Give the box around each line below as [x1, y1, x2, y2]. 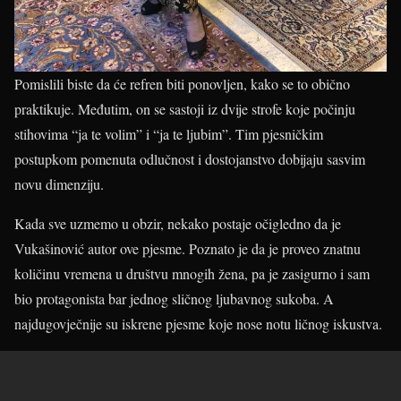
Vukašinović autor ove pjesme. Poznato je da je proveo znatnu [14, 239, 361, 259]
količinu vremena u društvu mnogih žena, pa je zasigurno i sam [14, 264, 370, 284]
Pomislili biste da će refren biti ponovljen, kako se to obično [14, 74, 350, 94]
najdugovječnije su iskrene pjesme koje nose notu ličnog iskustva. [14, 314, 382, 334]
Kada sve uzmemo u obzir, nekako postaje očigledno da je [14, 214, 341, 234]
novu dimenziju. [14, 175, 104, 194]
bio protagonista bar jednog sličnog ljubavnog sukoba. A [14, 289, 334, 309]
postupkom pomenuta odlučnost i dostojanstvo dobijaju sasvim [14, 149, 365, 169]
